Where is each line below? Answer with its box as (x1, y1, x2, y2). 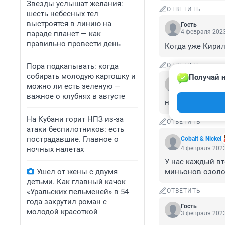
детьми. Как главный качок (27, 177, 126, 186)
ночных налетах (27, 145, 84, 154)
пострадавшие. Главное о (27, 135, 119, 144)
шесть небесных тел (27, 9, 98, 18)
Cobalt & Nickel (181, 135, 221, 143)
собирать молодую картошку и (27, 72, 136, 81)
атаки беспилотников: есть (27, 125, 124, 134)
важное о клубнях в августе (27, 92, 125, 101)
